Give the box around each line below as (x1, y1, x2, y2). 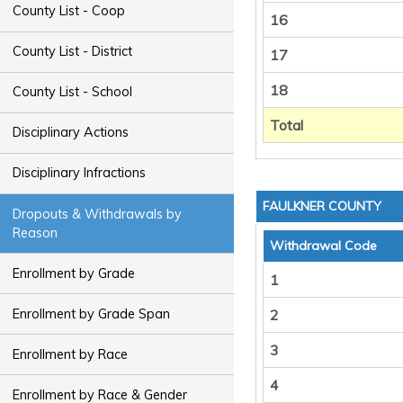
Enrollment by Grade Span (13, 305, 171, 322)
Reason (13, 224, 58, 241)
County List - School (13, 84, 133, 101)
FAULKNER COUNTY (263, 198, 381, 214)
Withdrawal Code (270, 237, 377, 254)
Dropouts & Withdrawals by (13, 205, 183, 222)
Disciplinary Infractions (13, 165, 147, 182)
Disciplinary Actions (13, 124, 130, 141)
